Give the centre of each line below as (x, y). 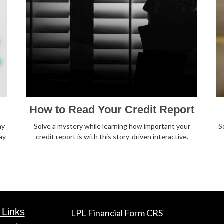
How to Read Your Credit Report (112, 110)
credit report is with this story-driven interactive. (112, 137)
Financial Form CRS (125, 213)
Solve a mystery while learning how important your (112, 126)
